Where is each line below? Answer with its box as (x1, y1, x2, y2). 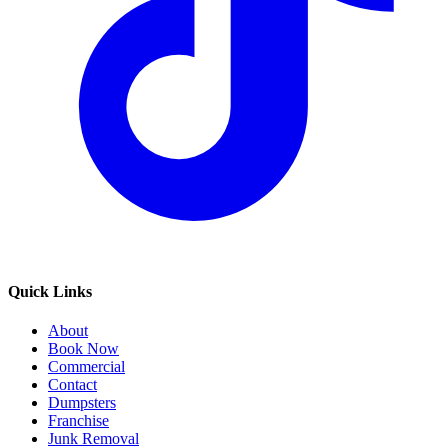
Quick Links (8, 282, 92, 300)
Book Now (48, 339, 119, 357)
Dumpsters (48, 393, 116, 411)
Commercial (48, 357, 125, 375)
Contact (48, 375, 97, 393)
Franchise (48, 411, 109, 429)
